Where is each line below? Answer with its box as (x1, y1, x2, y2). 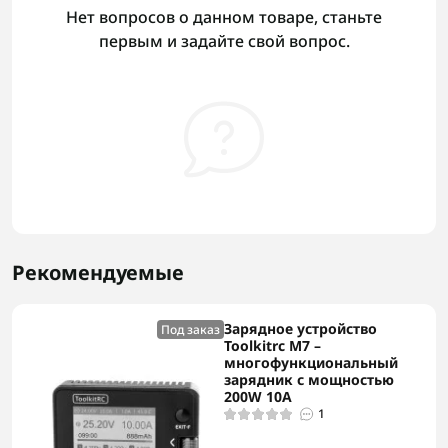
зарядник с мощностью (224, 370, 394, 389)
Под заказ (161, 321, 220, 338)
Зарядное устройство (224, 319, 377, 338)
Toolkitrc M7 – (224, 336, 321, 355)
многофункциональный (224, 353, 398, 372)
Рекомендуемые (12, 259, 184, 286)
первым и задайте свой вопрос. (98, 30, 350, 52)
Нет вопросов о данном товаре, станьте (66, 6, 382, 28)
